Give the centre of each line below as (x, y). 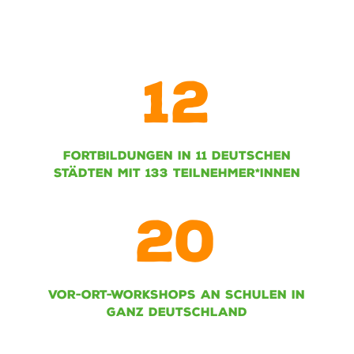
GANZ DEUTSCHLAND (177, 313)
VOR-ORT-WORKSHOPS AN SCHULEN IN (177, 295)
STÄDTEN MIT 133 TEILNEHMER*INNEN (177, 173)
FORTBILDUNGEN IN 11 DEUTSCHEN (177, 156)
